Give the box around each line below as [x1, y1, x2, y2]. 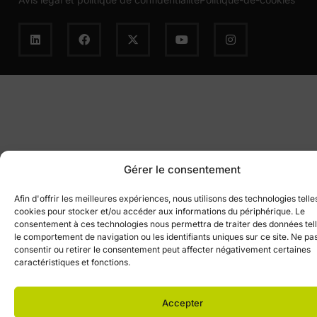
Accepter [161, 296, 203, 309]
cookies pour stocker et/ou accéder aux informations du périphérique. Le [14, 206, 305, 217]
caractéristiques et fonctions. [14, 257, 130, 267]
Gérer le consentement [124, 163, 241, 176]
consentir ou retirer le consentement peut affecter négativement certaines [14, 244, 311, 255]
